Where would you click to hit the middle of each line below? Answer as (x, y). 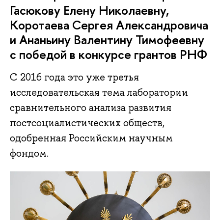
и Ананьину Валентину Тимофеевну (107, 40)
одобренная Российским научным (91, 138)
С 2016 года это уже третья (74, 77)
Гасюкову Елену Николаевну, (89, 10)
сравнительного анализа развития (91, 108)
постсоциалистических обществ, (87, 123)
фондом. (29, 153)
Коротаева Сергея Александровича (109, 25)
